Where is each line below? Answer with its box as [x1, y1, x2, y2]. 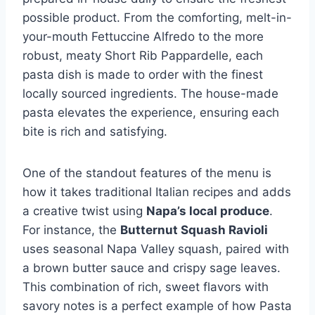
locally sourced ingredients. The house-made [22, 86, 278, 101]
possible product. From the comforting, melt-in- [22, 10, 292, 25]
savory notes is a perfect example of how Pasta [22, 298, 292, 313]
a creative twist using [22, 203, 146, 218]
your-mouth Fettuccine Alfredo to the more [22, 29, 264, 44]
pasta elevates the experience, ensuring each [22, 105, 279, 120]
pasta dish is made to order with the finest [22, 67, 263, 82]
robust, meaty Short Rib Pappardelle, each [22, 48, 263, 63]
